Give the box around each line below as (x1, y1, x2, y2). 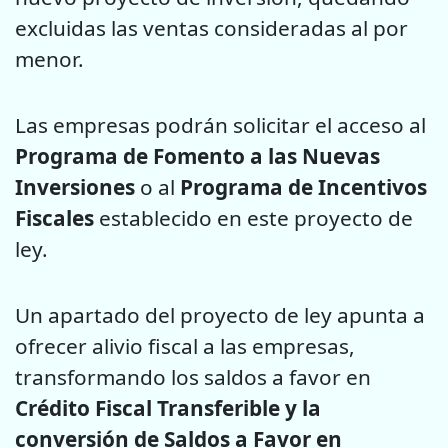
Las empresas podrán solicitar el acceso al (15, 110, 426, 139)
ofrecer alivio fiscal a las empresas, (15, 332, 355, 361)
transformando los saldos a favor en (15, 363, 371, 392)
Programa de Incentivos (175, 172, 427, 201)
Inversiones (15, 172, 140, 201)
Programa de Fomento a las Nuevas (15, 141, 380, 170)
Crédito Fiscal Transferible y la (15, 394, 321, 423)
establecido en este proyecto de (94, 203, 413, 232)
